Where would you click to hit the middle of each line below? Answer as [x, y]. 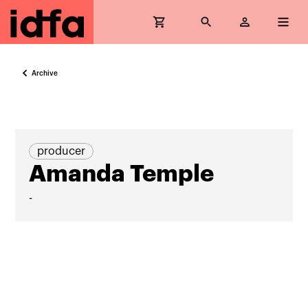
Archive [45, 73]
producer [62, 151]
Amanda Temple [122, 174]
